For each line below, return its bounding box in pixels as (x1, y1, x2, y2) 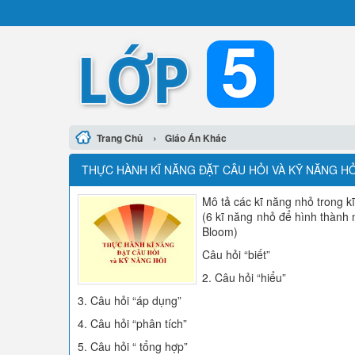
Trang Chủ (97, 131, 143, 145)
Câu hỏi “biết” (202, 246, 270, 262)
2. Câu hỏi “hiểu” (202, 269, 286, 285)
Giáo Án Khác (165, 131, 227, 145)
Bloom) (202, 223, 238, 239)
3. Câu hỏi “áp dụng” (78, 292, 181, 308)
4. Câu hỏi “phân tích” (78, 315, 187, 331)
